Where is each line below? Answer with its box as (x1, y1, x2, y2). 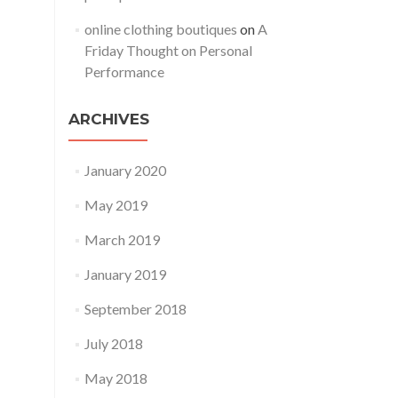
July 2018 (84, 335, 143, 352)
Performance (84, 63, 164, 80)
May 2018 (84, 370, 147, 386)
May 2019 (84, 196, 147, 213)
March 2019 (84, 231, 160, 248)
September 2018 (84, 300, 187, 317)
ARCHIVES (68, 110, 149, 128)
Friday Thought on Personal (84, 42, 252, 59)
